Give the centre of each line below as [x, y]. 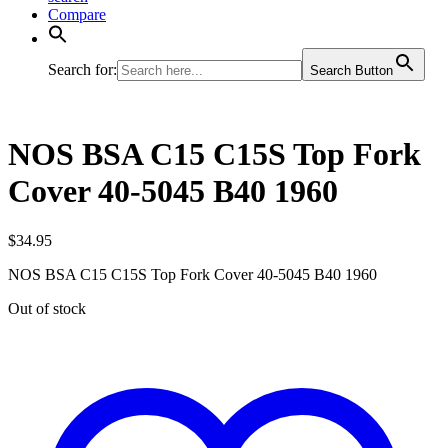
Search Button [351, 70]
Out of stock [47, 308]
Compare [77, 14]
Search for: [82, 69]
